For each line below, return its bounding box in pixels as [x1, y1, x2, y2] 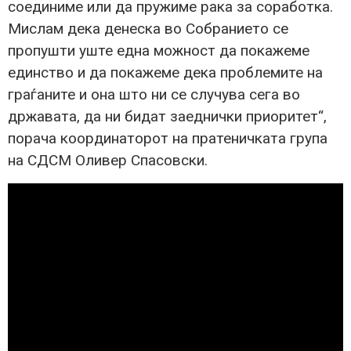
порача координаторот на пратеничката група [8, 129, 327, 148]
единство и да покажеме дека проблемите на [8, 63, 323, 82]
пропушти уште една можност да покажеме [8, 42, 309, 60]
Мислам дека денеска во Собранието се [8, 20, 288, 38]
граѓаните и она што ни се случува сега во [8, 85, 300, 104]
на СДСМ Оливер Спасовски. [8, 151, 208, 170]
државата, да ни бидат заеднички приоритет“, [8, 107, 327, 126]
